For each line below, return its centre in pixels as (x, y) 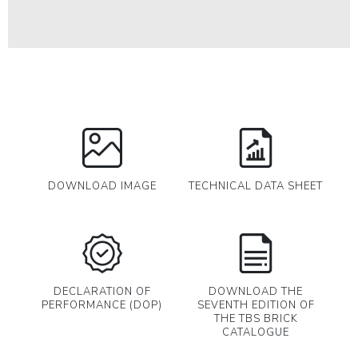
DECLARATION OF (102, 292)
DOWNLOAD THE (256, 292)
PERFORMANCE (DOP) (102, 305)
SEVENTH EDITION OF (256, 305)
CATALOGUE (256, 332)
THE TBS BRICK (256, 319)
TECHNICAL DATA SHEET (256, 186)
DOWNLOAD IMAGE (102, 186)
